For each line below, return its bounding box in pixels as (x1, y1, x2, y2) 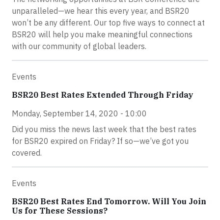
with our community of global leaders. (12, 41, 146, 51)
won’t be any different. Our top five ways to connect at (12, 18, 205, 27)
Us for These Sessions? (12, 206, 108, 216)
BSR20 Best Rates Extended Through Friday (12, 90, 193, 100)
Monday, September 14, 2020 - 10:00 (12, 109, 147, 118)
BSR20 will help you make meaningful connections (12, 29, 192, 39)
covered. (12, 148, 42, 158)
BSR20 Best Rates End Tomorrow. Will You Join (12, 196, 206, 206)
